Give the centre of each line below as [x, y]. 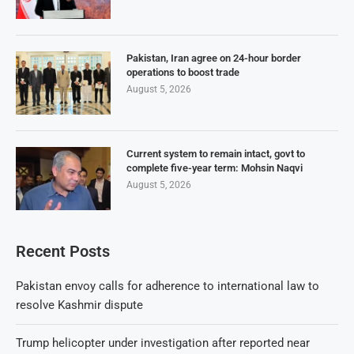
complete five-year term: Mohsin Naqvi [215, 168]
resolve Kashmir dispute [79, 305]
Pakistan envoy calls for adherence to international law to [168, 286]
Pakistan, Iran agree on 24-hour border [214, 58]
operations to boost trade [183, 73]
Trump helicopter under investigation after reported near [163, 343]
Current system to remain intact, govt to [216, 154]
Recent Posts [63, 252]
